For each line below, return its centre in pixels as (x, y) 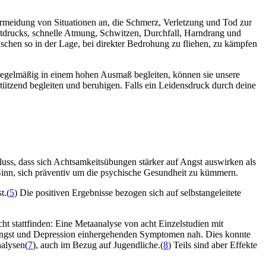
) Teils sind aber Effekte (213, 245)
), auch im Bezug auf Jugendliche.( (98, 245)
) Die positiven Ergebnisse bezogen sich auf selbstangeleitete (128, 193)
